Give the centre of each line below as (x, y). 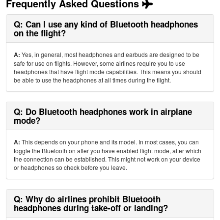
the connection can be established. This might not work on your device (107, 159)
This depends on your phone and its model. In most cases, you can (110, 141)
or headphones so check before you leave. (71, 167)
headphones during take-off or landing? (91, 207)
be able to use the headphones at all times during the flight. (93, 80)
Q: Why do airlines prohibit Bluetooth (87, 199)
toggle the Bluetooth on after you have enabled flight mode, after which (108, 150)
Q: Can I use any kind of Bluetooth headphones (106, 24)
